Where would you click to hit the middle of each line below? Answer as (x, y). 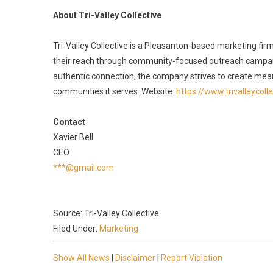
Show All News (81, 258)
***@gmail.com (83, 168)
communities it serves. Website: (115, 91)
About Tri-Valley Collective (107, 15)
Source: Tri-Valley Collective (106, 213)
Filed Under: (76, 229)
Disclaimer (135, 258)
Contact (69, 122)
